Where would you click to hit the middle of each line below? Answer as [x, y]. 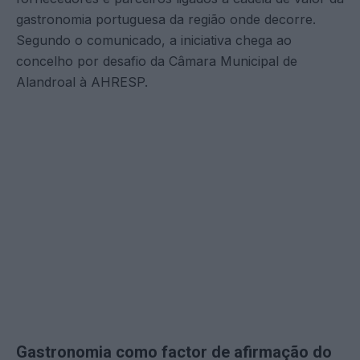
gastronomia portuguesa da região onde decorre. [166, 19]
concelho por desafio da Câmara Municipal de [157, 61]
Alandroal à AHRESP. [82, 82]
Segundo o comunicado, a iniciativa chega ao [154, 40]
